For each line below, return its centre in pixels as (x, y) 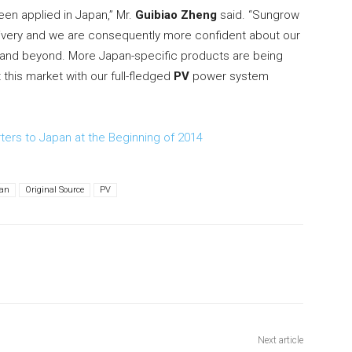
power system (229, 77)
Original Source (55, 190)
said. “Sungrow (258, 15)
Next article (280, 341)
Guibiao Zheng (176, 15)
